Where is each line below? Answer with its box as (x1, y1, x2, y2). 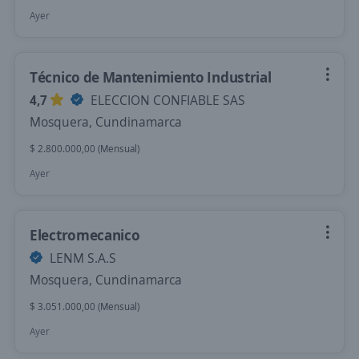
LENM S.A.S (46, 249, 116, 267)
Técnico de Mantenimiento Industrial (30, 67, 272, 87)
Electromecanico (30, 225, 140, 244)
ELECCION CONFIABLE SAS (87, 91, 245, 109)
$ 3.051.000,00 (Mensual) (30, 300, 139, 313)
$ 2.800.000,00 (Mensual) (30, 142, 139, 155)
